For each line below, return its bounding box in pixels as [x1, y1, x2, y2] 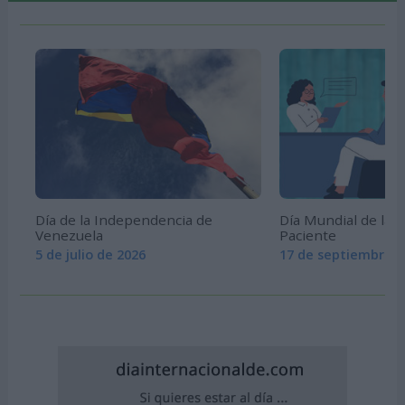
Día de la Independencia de [34, 211, 212, 230]
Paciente [278, 226, 336, 245]
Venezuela [34, 226, 103, 245]
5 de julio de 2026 [34, 245, 146, 263]
